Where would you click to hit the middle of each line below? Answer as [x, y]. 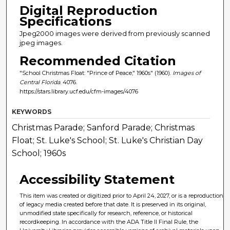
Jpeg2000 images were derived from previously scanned [114, 33]
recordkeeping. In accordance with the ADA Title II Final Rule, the [109, 222]
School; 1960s [39, 154]
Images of [186, 73]
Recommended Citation [98, 61]
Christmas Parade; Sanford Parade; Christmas [103, 128]
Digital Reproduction [88, 10]
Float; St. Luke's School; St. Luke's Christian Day [108, 141]
